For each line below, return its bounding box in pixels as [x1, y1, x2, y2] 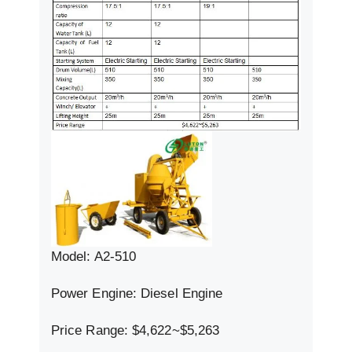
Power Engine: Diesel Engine [51, 285, 223, 301]
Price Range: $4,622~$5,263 [51, 322, 220, 338]
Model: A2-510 [51, 248, 137, 264]
